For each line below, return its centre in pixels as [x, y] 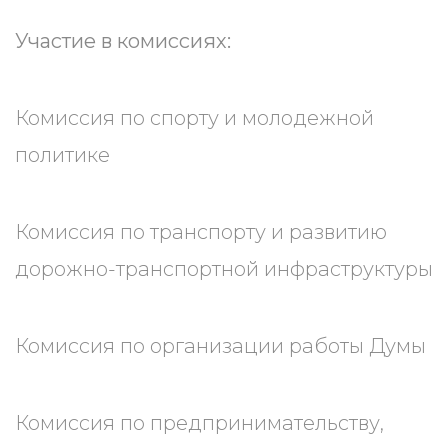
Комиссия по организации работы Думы [220, 346]
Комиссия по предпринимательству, [199, 423]
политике [62, 155]
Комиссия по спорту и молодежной [194, 118]
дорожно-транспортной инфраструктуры [224, 269]
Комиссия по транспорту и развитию [201, 232]
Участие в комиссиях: [123, 41]
